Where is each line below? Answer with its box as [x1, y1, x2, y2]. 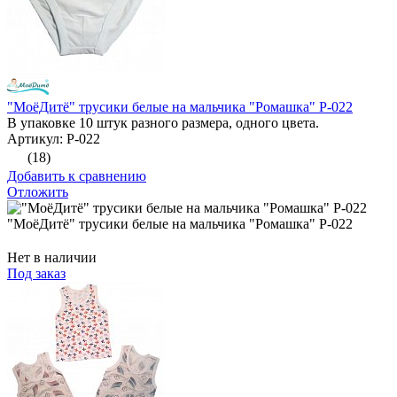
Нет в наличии [7, 250, 97, 266]
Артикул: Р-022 [7, 131, 100, 147]
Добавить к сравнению [7, 168, 146, 184]
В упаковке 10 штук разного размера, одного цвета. [7, 115, 319, 131]
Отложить [7, 184, 68, 200]
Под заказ [7, 266, 66, 282]
